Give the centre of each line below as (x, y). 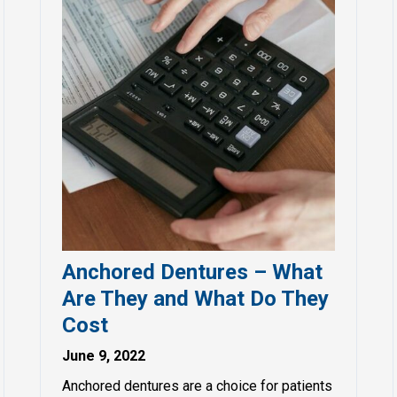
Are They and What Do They (196, 298)
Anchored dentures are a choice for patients (198, 385)
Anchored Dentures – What (193, 272)
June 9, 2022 (104, 355)
